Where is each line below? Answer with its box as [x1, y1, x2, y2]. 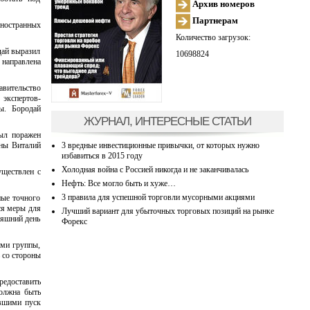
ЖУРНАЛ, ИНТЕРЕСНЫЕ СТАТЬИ [83, 113, 251, 128]
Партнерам [190, 15, 238, 26]
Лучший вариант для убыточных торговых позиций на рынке [61, 206, 274, 216]
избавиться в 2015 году [61, 150, 143, 161]
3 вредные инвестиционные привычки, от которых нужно [61, 140, 259, 150]
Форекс [61, 216, 87, 226]
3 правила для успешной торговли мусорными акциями [61, 192, 255, 202]
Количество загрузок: [175, 32, 250, 42]
